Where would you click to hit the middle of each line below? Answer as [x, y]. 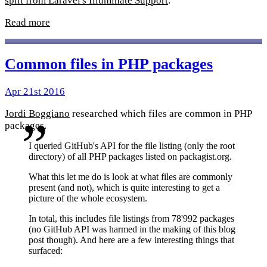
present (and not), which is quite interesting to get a [124, 188]
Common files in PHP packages [109, 64]
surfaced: [46, 250]
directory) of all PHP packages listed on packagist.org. [130, 157]
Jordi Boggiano [37, 113]
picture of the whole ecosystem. [88, 198]
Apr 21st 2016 [35, 91]
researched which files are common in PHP [161, 113]
